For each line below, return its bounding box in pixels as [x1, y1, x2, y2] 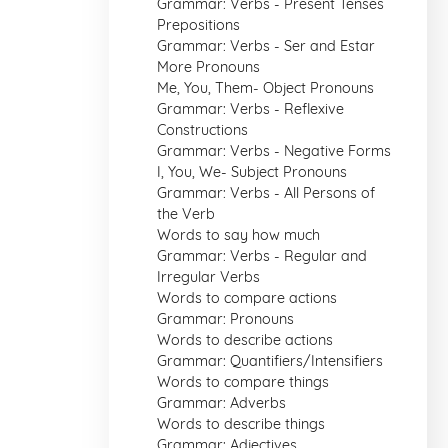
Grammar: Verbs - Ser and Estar [157, 37, 375, 55]
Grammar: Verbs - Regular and [157, 247, 367, 265]
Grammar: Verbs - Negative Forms [157, 142, 391, 160]
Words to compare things [157, 373, 329, 391]
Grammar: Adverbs [157, 394, 286, 412]
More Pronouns [157, 58, 260, 76]
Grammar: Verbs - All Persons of [157, 184, 375, 202]
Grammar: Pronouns [157, 310, 294, 328]
